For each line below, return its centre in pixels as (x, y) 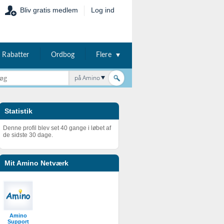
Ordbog (63, 55)
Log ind (103, 10)
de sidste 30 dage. (28, 135)
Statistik (18, 111)
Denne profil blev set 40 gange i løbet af (57, 128)
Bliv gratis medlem (49, 10)
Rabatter (16, 55)
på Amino (87, 78)
